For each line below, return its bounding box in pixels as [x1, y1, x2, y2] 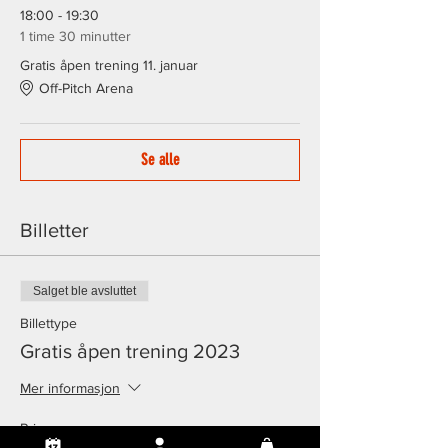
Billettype [20, 315, 77, 331]
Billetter [20, 219, 89, 241]
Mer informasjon [20, 380, 120, 397]
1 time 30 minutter [20, 28, 131, 44]
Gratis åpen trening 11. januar [20, 57, 198, 73]
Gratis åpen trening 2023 [20, 340, 240, 362]
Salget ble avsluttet [33, 284, 136, 298]
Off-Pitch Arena [39, 79, 133, 96]
